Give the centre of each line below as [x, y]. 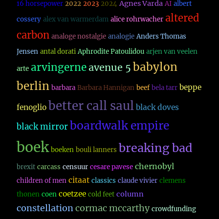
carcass [49, 167]
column [130, 194]
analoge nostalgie [79, 37]
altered [183, 18]
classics [104, 181]
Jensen [28, 52]
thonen [28, 195]
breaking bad [156, 148]
